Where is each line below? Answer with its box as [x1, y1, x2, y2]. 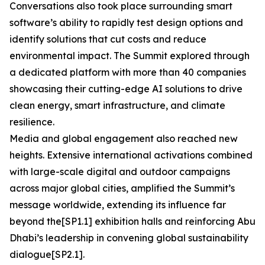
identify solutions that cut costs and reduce [9, 33, 206, 45]
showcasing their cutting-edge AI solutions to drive [9, 83, 243, 95]
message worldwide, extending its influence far [9, 199, 226, 211]
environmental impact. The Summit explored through [9, 50, 250, 62]
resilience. [9, 116, 54, 128]
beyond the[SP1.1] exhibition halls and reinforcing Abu [9, 215, 256, 227]
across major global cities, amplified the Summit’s [9, 182, 235, 194]
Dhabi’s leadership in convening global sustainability [9, 232, 248, 244]
